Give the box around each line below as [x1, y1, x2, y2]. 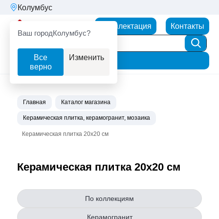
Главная [23, 99, 46, 106]
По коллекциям [85, 195, 134, 203]
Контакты [171, 22, 204, 30]
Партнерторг [29, 21, 86, 31]
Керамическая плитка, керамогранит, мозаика [23, 114, 150, 122]
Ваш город [18, 28, 53, 37]
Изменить [69, 53, 104, 62]
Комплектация [99, 22, 152, 30]
